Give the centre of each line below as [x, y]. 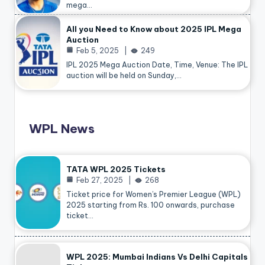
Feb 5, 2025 [98, 50]
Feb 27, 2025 [100, 180]
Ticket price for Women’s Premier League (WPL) [153, 195]
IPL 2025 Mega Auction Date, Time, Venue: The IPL [157, 64]
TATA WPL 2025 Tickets [116, 169]
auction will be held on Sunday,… [124, 75]
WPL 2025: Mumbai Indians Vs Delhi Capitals [157, 257]
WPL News [62, 128]
